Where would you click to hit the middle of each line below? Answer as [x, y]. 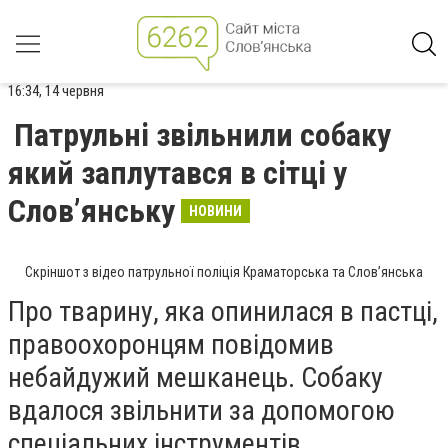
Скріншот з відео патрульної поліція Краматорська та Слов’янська [224, 272]
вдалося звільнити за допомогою [201, 410]
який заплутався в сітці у [177, 173]
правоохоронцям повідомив [171, 344]
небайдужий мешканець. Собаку [195, 377]
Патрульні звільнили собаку [202, 135]
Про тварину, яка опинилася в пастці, [223, 311]
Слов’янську [91, 211]
